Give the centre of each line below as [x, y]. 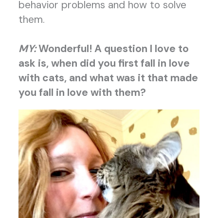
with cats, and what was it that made [108, 78]
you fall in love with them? [82, 92]
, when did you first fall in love [118, 63]
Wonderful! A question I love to [112, 48]
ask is [32, 63]
